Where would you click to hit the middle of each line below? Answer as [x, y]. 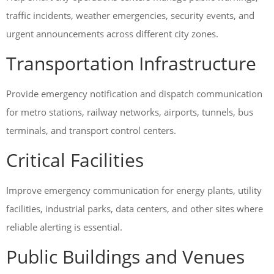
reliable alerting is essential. [64, 227]
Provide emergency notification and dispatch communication [134, 94]
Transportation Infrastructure [131, 63]
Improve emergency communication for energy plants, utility [134, 190]
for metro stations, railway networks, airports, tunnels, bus [130, 112]
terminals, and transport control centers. [91, 130]
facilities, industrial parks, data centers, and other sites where [135, 209]
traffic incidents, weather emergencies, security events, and [130, 15]
